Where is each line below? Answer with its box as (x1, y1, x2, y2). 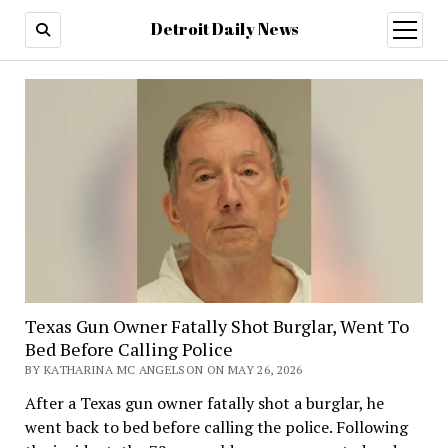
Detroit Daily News (150, 18, 298, 40)
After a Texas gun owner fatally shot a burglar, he (24, 391, 384, 414)
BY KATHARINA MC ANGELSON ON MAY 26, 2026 (24, 361, 303, 377)
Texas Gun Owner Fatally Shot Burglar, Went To (24, 313, 409, 338)
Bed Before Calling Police (24, 336, 233, 361)
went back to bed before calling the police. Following (24, 415, 408, 438)
